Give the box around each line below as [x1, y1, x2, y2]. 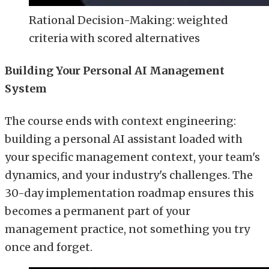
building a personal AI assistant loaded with [5, 131, 243, 146]
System [5, 81, 47, 95]
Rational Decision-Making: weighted [29, 13, 228, 27]
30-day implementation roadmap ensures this [5, 186, 254, 200]
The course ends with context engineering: [5, 113, 236, 128]
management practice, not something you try [5, 222, 250, 236]
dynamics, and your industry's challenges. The [5, 168, 253, 182]
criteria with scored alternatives [29, 31, 200, 45]
